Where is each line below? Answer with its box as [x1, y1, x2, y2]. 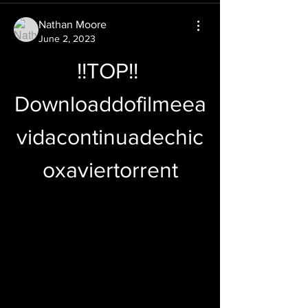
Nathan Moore [38, 19, 107, 30]
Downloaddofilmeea [14, 91, 206, 115]
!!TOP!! [76, 58, 138, 82]
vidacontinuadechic [16, 124, 203, 148]
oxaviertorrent [42, 157, 178, 181]
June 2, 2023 [38, 33, 96, 44]
